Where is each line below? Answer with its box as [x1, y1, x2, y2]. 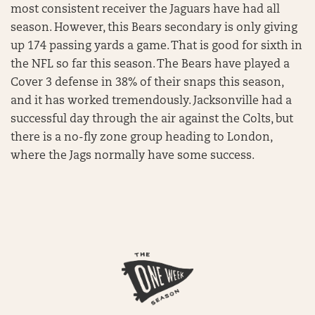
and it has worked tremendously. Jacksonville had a [11, 96, 292, 107]
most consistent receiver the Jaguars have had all [11, 4, 280, 15]
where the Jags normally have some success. [11, 150, 257, 162]
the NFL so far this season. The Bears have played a [11, 59, 290, 70]
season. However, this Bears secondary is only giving [11, 22, 297, 34]
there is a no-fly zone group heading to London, [11, 132, 272, 143]
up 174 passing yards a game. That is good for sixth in [11, 41, 302, 52]
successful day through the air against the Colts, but [11, 114, 293, 125]
